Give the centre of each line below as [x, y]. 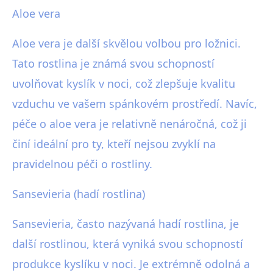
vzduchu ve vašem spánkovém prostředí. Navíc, [135, 104]
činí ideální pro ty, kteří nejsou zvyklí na [114, 144]
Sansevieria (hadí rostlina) [79, 194]
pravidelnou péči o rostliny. [82, 164]
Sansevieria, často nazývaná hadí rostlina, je [126, 224]
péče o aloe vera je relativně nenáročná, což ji [129, 124]
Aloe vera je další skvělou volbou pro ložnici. [126, 44]
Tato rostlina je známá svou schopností [113, 64]
